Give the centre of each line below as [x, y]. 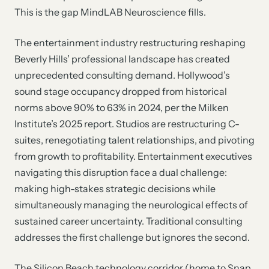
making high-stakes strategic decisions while [115, 189]
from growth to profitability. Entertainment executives [133, 156]
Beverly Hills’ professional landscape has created [122, 59]
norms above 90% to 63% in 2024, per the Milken [122, 107]
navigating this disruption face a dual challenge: [121, 172]
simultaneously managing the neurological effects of [131, 205]
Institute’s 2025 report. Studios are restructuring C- [127, 124]
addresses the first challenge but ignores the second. [132, 237]
